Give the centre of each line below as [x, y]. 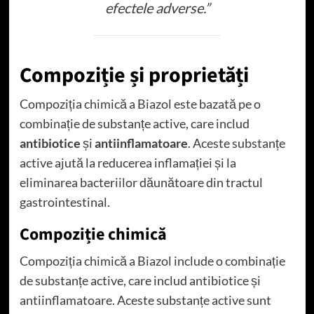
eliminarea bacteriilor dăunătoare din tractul [141, 182]
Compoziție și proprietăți [134, 75]
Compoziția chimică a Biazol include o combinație [152, 260]
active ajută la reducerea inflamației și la [128, 162]
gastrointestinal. [64, 202]
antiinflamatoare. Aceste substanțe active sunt [145, 300]
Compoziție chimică [93, 234]
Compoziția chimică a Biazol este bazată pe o [140, 103]
